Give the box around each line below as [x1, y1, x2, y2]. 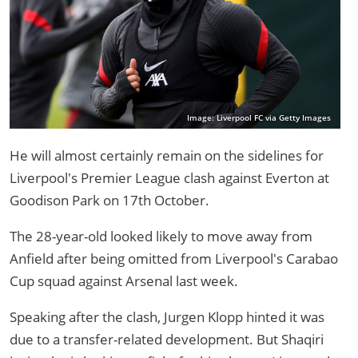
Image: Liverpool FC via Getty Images [187, 113, 331, 124]
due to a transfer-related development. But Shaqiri [10, 330, 324, 349]
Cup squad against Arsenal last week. [10, 272, 238, 291]
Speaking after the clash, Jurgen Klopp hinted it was [10, 308, 324, 327]
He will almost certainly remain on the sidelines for [10, 146, 324, 165]
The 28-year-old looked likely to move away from [10, 227, 312, 246]
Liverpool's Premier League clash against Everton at [10, 169, 329, 188]
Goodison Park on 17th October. [10, 191, 209, 210]
